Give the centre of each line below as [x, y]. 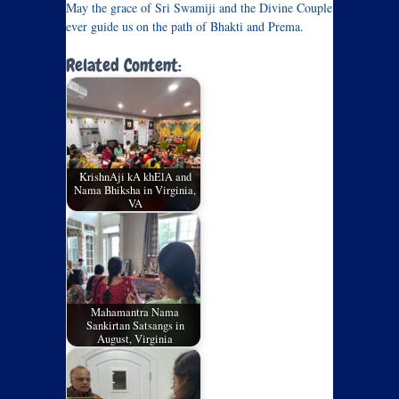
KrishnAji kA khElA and [135, 176]
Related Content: [124, 65]
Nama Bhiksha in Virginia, [135, 190]
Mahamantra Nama [135, 312]
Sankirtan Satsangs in [135, 325]
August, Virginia [135, 338]
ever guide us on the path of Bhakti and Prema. [185, 27]
